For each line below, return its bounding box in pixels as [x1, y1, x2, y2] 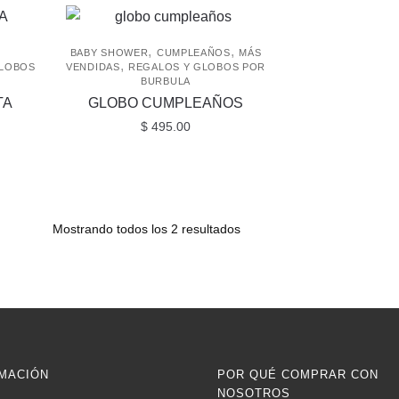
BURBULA [141, 76, 191, 87]
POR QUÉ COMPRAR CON [217, 368, 379, 382]
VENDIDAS [66, 61, 120, 73]
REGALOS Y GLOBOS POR [128, 61, 266, 73]
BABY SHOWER [69, 47, 149, 59]
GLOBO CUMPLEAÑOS [88, 95, 244, 111]
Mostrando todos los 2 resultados [53, 222, 241, 237]
